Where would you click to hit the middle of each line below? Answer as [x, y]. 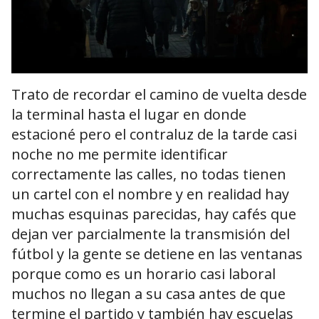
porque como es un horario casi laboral [143, 274]
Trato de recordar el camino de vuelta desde [159, 95]
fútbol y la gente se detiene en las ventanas [157, 254]
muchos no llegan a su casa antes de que [148, 294]
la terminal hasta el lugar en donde [129, 115]
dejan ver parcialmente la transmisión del [151, 234]
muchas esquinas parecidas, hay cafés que [154, 214]
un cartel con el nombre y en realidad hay [150, 194]
